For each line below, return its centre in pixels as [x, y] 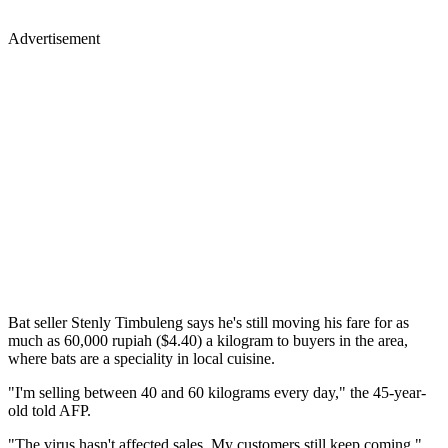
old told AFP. [49, 410]
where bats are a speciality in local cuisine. [141, 358]
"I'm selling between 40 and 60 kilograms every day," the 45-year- [217, 392]
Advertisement [54, 38]
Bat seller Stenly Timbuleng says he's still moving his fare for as [208, 322]
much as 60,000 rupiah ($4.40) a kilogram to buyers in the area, [208, 340]
